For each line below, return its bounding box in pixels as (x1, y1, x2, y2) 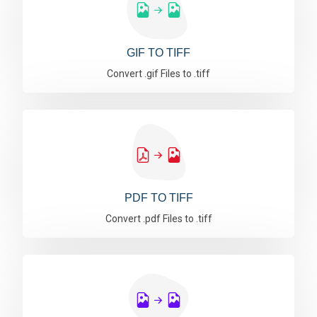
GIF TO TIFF (127, 47, 190, 59)
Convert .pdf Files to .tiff (105, 213, 212, 224)
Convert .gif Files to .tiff (107, 68, 210, 79)
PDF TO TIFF (124, 192, 193, 204)
